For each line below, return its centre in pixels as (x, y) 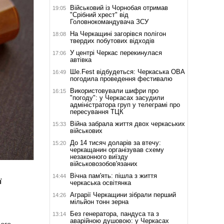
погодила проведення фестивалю (121, 78)
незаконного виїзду (99, 156)
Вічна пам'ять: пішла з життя (113, 175)
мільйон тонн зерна (99, 201)
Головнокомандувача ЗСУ (109, 21)
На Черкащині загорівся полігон (118, 33)
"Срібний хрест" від (99, 14)
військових (86, 130)
